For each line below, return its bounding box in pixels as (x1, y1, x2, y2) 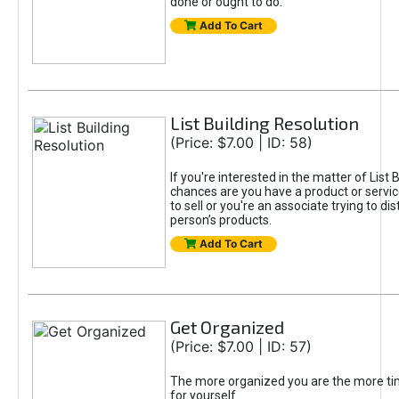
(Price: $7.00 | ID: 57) (169, 338, 312, 355)
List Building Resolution (169, 112, 359, 134)
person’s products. (169, 213, 272, 227)
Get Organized (169, 316, 284, 338)
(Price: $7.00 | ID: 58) (169, 134, 313, 151)
